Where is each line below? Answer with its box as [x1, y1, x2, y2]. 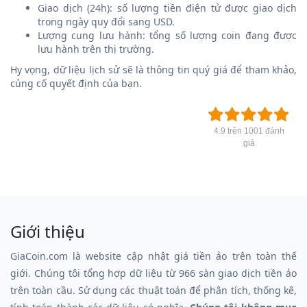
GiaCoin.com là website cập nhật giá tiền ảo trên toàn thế [10, 249, 297, 262]
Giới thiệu [10, 220, 85, 243]
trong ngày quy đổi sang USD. [38, 15, 175, 28]
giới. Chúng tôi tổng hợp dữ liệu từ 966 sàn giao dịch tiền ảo [10, 267, 297, 280]
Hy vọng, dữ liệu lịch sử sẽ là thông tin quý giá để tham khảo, [10, 63, 297, 76]
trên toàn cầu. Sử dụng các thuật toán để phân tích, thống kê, [10, 284, 297, 297]
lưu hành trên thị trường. [38, 42, 154, 56]
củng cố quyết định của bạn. [10, 77, 142, 90]
